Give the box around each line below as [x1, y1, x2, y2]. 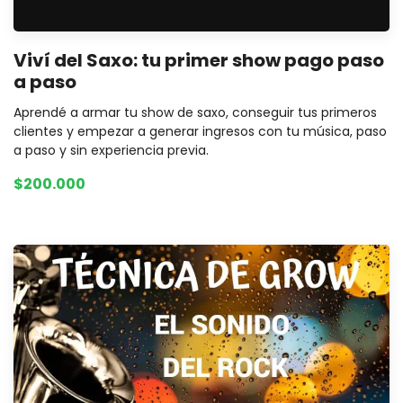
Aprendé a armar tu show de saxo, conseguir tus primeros [13, 103, 377, 121]
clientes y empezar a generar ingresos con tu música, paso [13, 121, 387, 140]
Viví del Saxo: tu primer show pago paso [13, 47, 384, 73]
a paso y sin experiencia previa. [13, 140, 209, 159]
